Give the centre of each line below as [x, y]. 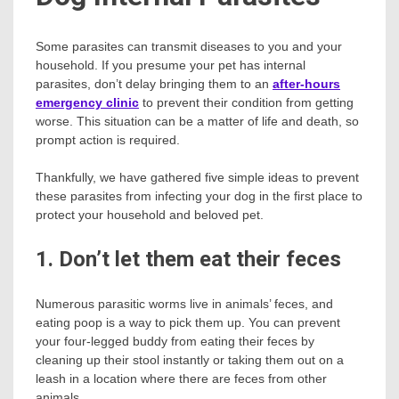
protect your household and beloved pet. [150, 215]
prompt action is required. [108, 140]
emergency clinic [87, 103]
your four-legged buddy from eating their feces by [175, 342]
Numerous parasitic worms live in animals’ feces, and [184, 304]
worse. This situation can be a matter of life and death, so [197, 122]
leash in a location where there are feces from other [181, 379]
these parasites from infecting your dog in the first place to [199, 196]
